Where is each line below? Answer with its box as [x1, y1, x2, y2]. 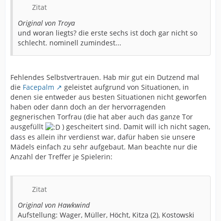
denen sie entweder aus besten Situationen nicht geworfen [10, 92, 207, 102]
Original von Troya [18, 18, 75, 28]
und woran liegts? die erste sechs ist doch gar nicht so [18, 28, 197, 37]
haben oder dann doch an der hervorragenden [10, 102, 166, 111]
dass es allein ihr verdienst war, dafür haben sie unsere [10, 132, 195, 142]
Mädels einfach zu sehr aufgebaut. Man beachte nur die [10, 142, 197, 151]
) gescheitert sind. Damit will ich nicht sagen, [60, 121, 210, 131]
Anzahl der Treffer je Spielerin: [10, 151, 112, 161]
